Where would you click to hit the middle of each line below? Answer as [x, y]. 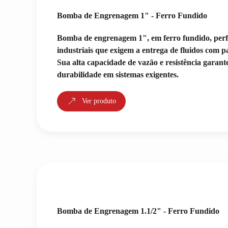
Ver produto [99, 101]
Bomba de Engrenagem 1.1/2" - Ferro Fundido [138, 211]
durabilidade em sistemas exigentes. [118, 75]
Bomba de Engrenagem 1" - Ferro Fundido [132, 16]
